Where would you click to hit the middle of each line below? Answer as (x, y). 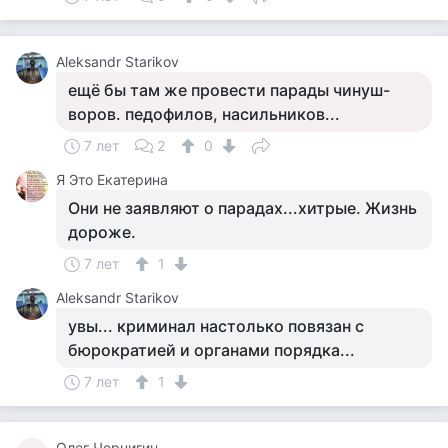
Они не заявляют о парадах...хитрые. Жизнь (242, 208)
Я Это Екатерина (112, 179)
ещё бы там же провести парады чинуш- (229, 90)
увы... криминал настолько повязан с (216, 326)
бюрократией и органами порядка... (211, 350)
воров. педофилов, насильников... (204, 114)
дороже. (102, 232)
